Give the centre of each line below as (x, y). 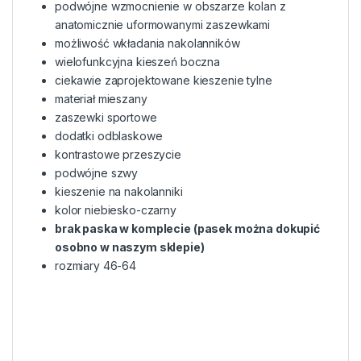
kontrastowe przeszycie (118, 155)
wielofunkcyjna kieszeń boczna (137, 62)
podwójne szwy (97, 173)
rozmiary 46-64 (96, 266)
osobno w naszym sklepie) (130, 247)
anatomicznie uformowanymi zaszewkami (162, 25)
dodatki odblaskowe (109, 136)
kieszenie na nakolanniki (119, 192)
